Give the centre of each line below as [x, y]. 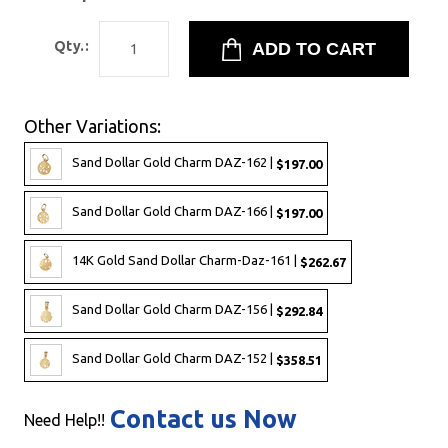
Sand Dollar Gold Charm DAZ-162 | [174, 162]
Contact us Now [203, 419]
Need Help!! [64, 420]
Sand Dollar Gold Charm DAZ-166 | [174, 211]
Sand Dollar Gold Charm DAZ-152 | [174, 358]
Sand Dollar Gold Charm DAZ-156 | [174, 309]
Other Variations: [92, 126]
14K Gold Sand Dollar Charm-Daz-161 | [186, 260]
